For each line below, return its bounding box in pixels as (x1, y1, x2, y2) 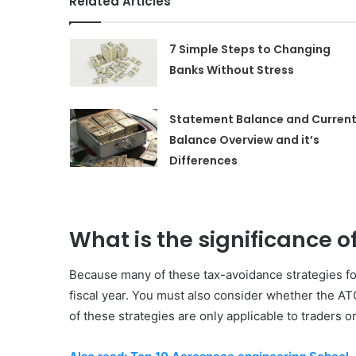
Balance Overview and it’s (168, 131, 319, 148)
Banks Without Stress (168, 61, 294, 78)
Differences (168, 152, 238, 168)
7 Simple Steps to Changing (168, 41, 331, 57)
